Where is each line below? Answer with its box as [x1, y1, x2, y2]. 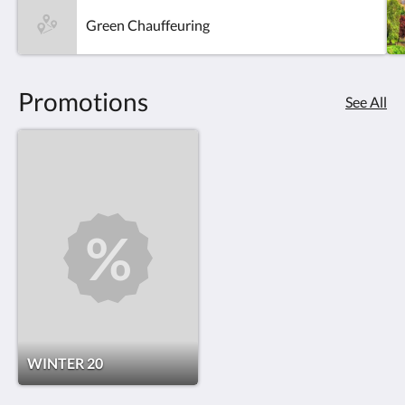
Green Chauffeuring [86, 15, 210, 33]
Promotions [18, 86, 148, 118]
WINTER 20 [27, 354, 103, 372]
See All [345, 92, 387, 110]
